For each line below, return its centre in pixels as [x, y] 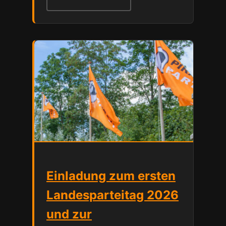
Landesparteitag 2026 [112, 195]
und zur [69, 214]
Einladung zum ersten [111, 176]
